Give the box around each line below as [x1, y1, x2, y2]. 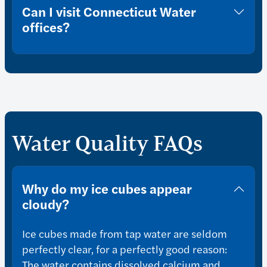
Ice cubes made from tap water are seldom [22, 226, 227, 241]
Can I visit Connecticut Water [22, 2, 196, 21]
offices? [22, 17, 70, 37]
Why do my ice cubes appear [22, 179, 192, 198]
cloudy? [22, 194, 69, 214]
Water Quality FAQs [12, 131, 203, 157]
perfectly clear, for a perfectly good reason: [22, 241, 227, 257]
